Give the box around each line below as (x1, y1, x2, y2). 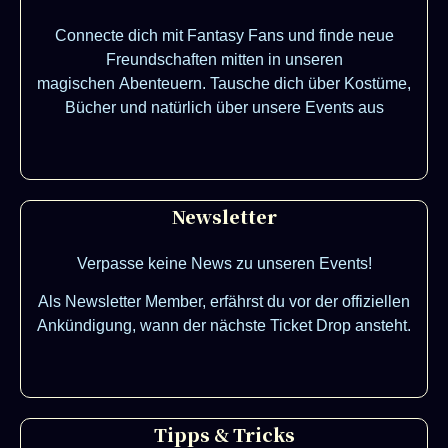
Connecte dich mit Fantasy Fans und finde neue (54, 27, 394, 45)
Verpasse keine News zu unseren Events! (76, 254, 372, 272)
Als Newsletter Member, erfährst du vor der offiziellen (38, 293, 410, 311)
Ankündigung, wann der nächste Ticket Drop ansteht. (37, 317, 411, 335)
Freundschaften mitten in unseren (105, 51, 343, 69)
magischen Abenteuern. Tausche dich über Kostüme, (37, 75, 411, 93)
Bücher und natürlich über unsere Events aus (64, 99, 384, 117)
